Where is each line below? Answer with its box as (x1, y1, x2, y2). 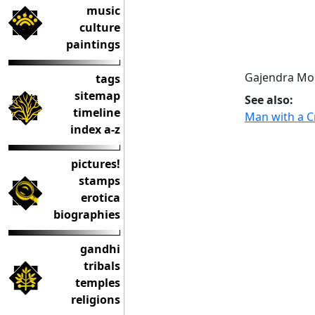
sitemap (75, 88, 120, 103)
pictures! (71, 156, 120, 172)
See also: (245, 91, 293, 108)
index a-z (70, 122, 120, 137)
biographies (53, 207, 120, 222)
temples (75, 275, 120, 290)
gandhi (80, 241, 120, 257)
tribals (84, 258, 120, 274)
